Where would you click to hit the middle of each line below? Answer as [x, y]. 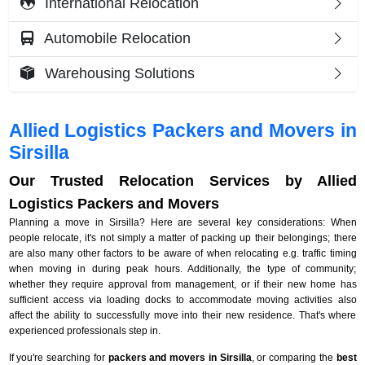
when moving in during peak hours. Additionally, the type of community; [182, 268]
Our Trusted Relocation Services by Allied [182, 180]
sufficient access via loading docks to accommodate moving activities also [182, 299]
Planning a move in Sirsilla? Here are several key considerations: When [182, 222]
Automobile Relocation [115, 39]
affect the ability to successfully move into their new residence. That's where [182, 315]
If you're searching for [58, 357]
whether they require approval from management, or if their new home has [182, 284]
